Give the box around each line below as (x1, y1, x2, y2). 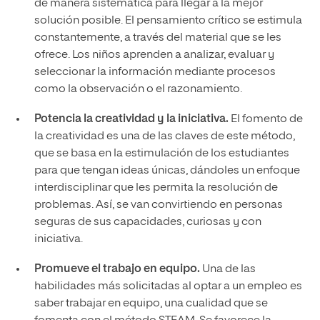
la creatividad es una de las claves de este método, (34, 130, 295, 142)
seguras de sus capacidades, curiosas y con (34, 216, 261, 228)
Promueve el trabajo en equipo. (34, 263, 200, 275)
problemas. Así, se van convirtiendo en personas (34, 199, 283, 211)
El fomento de (228, 113, 303, 125)
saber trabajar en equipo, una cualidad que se (34, 297, 268, 309)
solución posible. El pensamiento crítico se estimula (34, 14, 302, 26)
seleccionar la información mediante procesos (34, 66, 276, 78)
